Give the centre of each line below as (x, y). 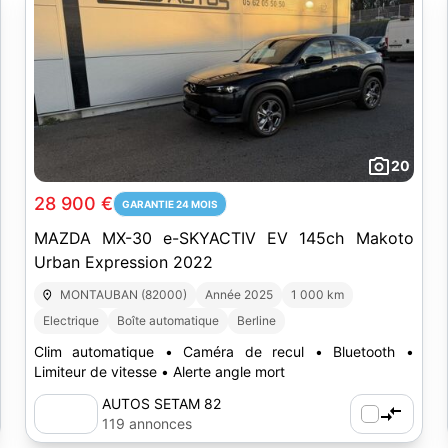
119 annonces (146, 423)
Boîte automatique (167, 320)
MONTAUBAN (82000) (124, 294)
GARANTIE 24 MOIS (169, 204)
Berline (256, 320)
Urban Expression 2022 (123, 262)
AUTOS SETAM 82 (161, 403)
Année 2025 (239, 294)
